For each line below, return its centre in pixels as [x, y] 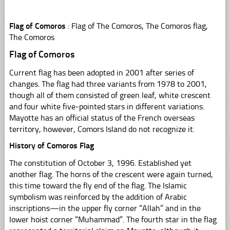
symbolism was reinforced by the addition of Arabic [98, 197]
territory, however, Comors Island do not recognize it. [102, 129]
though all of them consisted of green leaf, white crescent [110, 95]
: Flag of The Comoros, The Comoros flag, [137, 26]
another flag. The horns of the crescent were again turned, [111, 174]
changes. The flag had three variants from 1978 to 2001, [108, 84]
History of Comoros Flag [51, 145]
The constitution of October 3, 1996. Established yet [100, 163]
